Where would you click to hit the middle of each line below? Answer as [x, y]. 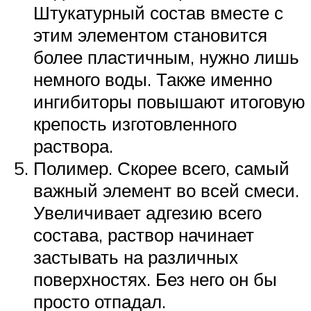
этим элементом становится [150, 35]
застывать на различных [136, 257]
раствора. [73, 146]
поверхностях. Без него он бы [155, 279]
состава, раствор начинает [144, 235]
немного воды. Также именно [153, 79]
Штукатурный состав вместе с [158, 13]
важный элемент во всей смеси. [166, 191]
